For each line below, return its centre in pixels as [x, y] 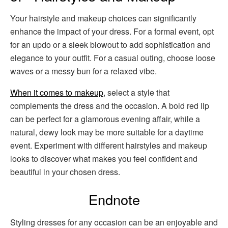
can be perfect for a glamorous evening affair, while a [105, 119]
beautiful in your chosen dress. [65, 172]
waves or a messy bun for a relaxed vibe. [83, 71]
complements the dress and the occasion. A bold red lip [110, 106]
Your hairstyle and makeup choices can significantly [103, 18]
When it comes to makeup [57, 93]
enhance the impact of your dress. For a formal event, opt [112, 32]
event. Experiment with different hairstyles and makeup [109, 146]
